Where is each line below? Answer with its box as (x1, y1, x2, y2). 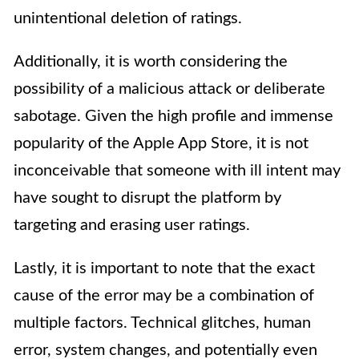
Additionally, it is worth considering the (14, 54, 288, 71)
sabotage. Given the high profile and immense (14, 108, 333, 125)
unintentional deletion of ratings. (14, 10, 242, 27)
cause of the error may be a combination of (14, 288, 314, 305)
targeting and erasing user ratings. (14, 217, 250, 234)
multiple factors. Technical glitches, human (14, 315, 311, 332)
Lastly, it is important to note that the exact (14, 260, 315, 277)
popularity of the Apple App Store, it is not (14, 135, 309, 152)
